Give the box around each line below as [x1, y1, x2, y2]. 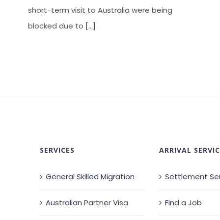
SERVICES [40, 145, 75, 155]
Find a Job [165, 197, 202, 208]
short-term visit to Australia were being [28, 5, 172, 16]
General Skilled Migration [46, 171, 135, 182]
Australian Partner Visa [46, 197, 129, 208]
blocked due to [28, 21, 85, 31]
